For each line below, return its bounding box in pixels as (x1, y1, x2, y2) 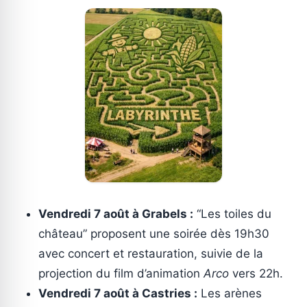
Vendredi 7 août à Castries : (38, 286, 197, 301)
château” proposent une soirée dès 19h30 (38, 227, 269, 241)
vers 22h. (229, 267, 283, 281)
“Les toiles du (193, 207, 271, 221)
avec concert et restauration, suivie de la (38, 247, 263, 261)
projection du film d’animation (38, 267, 204, 281)
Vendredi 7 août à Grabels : (38, 207, 193, 221)
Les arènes (197, 286, 262, 301)
